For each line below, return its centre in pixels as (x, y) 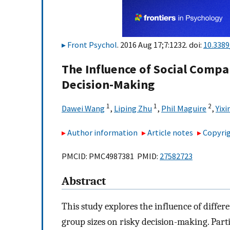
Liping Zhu (133, 109)
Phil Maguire (184, 109)
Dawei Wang (83, 109)
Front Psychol (92, 45)
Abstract (84, 181)
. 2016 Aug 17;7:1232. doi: (160, 45)
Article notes (170, 132)
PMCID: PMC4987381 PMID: (111, 156)
